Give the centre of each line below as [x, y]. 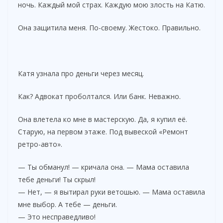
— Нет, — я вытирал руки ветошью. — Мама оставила [111, 192]
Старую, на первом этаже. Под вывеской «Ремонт [103, 131]
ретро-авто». [40, 144]
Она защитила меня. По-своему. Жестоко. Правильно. [109, 27]
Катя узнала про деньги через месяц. [81, 73]
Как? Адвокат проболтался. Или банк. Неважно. [99, 96]
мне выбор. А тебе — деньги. [67, 204]
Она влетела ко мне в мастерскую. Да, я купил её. [103, 119]
